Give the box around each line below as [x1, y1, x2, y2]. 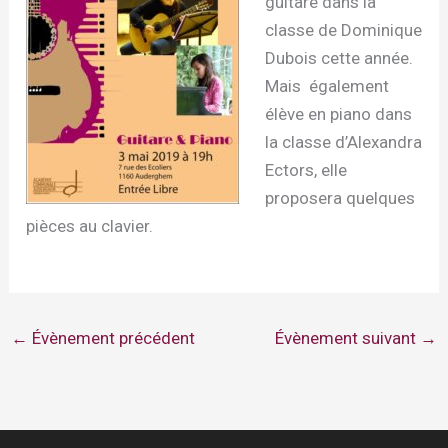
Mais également [264, 76, 389, 96]
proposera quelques [264, 188, 415, 208]
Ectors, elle [264, 160, 347, 180]
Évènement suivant [274, 328, 420, 349]
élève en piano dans [264, 104, 412, 124]
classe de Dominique [264, 20, 422, 40]
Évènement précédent [28, 328, 196, 349]
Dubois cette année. [264, 48, 413, 68]
